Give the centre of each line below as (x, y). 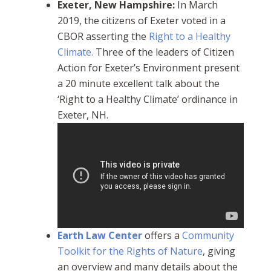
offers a (163, 236)
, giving (219, 251)
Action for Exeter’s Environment (129, 67)
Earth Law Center (100, 236)
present (220, 67)
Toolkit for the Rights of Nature (130, 251)
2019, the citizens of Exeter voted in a (141, 20)
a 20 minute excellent (105, 83)
